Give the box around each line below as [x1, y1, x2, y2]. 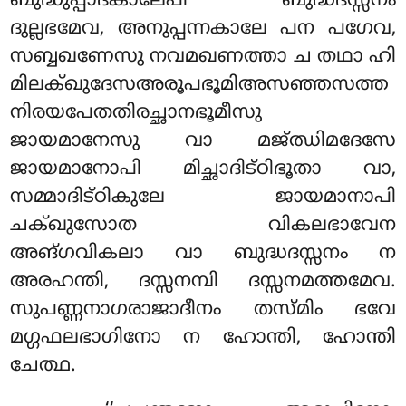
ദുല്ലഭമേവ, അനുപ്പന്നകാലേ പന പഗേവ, [10, 17, 396, 42]
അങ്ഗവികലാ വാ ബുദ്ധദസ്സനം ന [10, 242, 396, 266]
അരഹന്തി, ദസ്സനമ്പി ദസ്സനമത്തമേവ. [10, 270, 396, 295]
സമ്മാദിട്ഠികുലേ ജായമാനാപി [10, 186, 396, 210]
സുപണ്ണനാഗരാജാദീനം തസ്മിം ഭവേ [10, 298, 396, 323]
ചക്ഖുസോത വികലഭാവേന [10, 214, 396, 238]
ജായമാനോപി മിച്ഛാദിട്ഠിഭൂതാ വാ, [10, 158, 396, 182]
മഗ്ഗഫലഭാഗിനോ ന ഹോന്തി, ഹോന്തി [10, 326, 396, 351]
